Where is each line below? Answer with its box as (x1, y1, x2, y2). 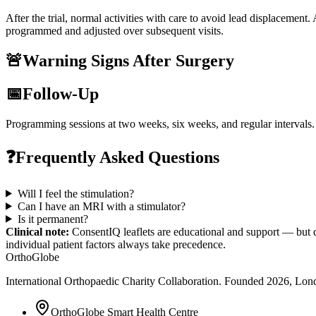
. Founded (219, 274, 267, 287)
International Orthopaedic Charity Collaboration (6, 274, 219, 287)
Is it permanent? (17, 212, 88, 225)
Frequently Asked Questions (16, 147, 219, 166)
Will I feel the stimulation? (17, 187, 134, 200)
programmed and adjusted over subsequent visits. (6, 25, 224, 37)
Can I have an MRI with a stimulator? (17, 200, 186, 212)
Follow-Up (23, 84, 99, 103)
